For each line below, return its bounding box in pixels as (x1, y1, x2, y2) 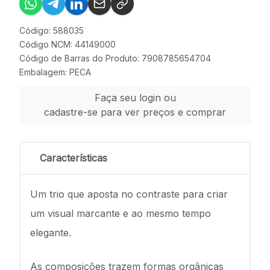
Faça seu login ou (94, 92, 176, 104)
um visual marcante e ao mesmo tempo (30, 207, 211, 219)
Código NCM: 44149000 (19, 39, 116, 49)
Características (40, 152, 107, 164)
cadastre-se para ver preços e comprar (44, 106, 226, 118)
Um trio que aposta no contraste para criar (30, 188, 228, 200)
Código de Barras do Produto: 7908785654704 (19, 53, 211, 63)
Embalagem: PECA (19, 67, 91, 77)
